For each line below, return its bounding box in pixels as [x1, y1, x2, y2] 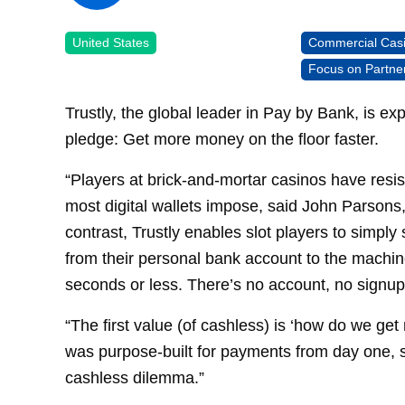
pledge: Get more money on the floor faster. [65, 129, 379, 149]
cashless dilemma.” [65, 368, 204, 388]
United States [72, 34, 149, 50]
